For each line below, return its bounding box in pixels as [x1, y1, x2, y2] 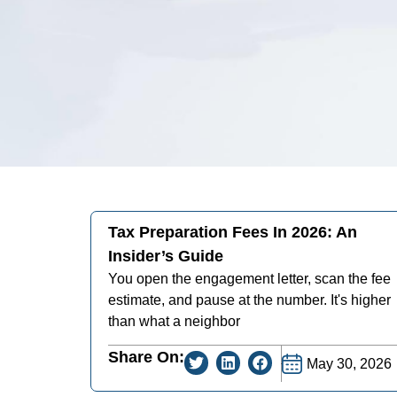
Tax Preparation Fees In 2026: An [108, 222, 358, 241]
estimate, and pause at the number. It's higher [108, 292, 392, 307]
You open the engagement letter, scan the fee [108, 270, 392, 286]
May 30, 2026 [307, 355, 392, 371]
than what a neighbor [108, 313, 241, 329]
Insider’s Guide [108, 246, 224, 265]
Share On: [108, 348, 185, 366]
